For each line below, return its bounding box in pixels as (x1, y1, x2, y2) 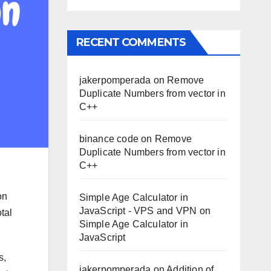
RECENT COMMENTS (76, 36, 186, 49)
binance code (79, 134, 139, 144)
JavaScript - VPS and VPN (79, 206, 197, 216)
